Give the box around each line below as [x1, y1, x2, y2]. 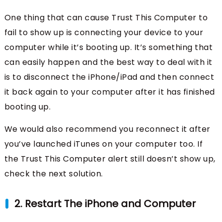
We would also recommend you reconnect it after [4, 123, 211, 135]
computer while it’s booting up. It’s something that [4, 42, 213, 54]
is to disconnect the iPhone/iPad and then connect [4, 71, 215, 83]
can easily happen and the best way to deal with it [4, 56, 213, 68]
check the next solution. [4, 168, 103, 180]
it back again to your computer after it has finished [4, 86, 215, 98]
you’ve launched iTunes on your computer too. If [4, 138, 203, 150]
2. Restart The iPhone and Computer [14, 197, 196, 211]
